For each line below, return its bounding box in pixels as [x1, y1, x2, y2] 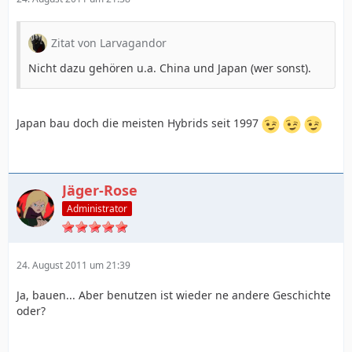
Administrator [67, 202, 127, 215]
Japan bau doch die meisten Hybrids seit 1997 [16, 115, 262, 131]
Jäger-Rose [62, 181, 137, 200]
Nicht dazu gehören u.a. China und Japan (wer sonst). [28, 60, 311, 76]
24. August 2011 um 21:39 [16, 258, 130, 272]
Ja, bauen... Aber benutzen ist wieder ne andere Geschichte [16, 288, 331, 302]
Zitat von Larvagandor [51, 35, 167, 51]
